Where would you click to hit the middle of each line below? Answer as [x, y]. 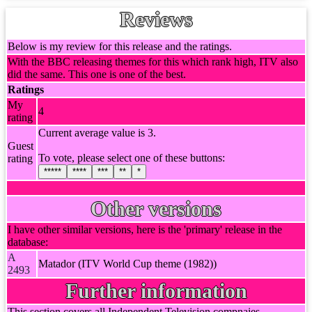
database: [28, 242]
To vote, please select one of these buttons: [132, 158]
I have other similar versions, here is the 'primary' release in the [145, 229]
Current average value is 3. [97, 133]
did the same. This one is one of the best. [97, 74]
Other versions [156, 209]
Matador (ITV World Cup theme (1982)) [127, 264]
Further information [156, 291]
